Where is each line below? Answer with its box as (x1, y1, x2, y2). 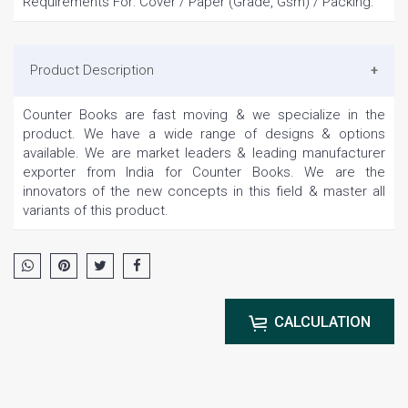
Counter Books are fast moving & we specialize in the (23, 107, 385, 124)
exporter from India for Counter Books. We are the (23, 164, 385, 181)
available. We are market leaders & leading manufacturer (23, 145, 385, 162)
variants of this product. (23, 202, 168, 219)
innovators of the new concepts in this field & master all (23, 183, 385, 200)
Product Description (30, 62, 154, 79)
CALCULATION (274, 313, 371, 331)
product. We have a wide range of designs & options (23, 126, 385, 143)
